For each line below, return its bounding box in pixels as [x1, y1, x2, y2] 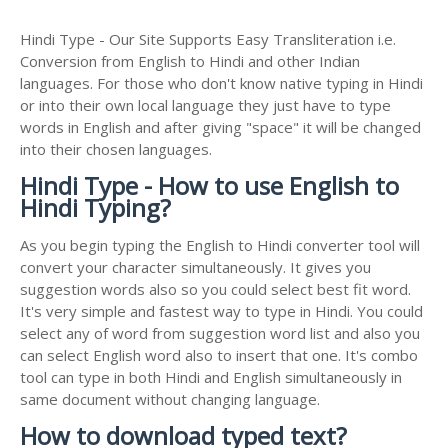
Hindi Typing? [20, 191, 171, 225]
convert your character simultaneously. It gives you [20, 257, 371, 278]
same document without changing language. [20, 389, 320, 410]
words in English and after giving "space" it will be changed [20, 117, 421, 138]
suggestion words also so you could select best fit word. [20, 279, 411, 300]
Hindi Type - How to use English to [20, 169, 399, 203]
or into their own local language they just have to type [20, 95, 391, 116]
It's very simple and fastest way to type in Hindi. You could [20, 301, 423, 322]
